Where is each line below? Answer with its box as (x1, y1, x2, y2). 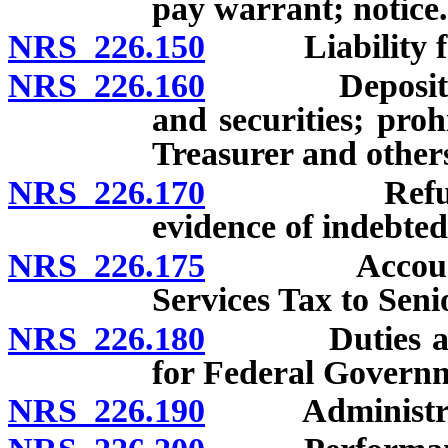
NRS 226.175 (8, 246, 205, 284)
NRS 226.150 (8, 28, 205, 66)
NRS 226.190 (8, 392, 205, 430)
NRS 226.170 (8, 173, 205, 211)
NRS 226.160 (8, 67, 205, 105)
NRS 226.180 (8, 319, 205, 357)
